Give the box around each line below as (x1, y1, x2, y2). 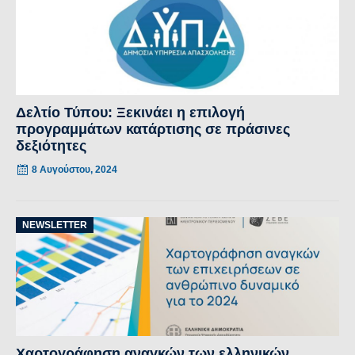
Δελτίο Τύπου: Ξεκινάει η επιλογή (16, 104, 245, 120)
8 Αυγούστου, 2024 (32, 163, 117, 175)
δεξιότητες (16, 137, 86, 154)
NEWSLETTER (22, 219, 87, 231)
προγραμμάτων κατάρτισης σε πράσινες (16, 120, 290, 137)
